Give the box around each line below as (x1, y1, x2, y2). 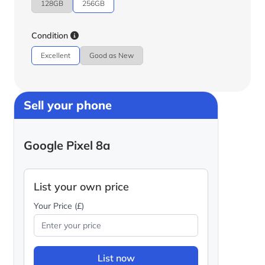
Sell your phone (24, 98, 112, 113)
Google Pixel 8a (24, 138, 110, 153)
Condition (31, 30, 70, 41)
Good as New (89, 51, 134, 60)
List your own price (34, 180, 129, 194)
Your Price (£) (34, 201, 84, 212)
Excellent (41, 51, 70, 60)
